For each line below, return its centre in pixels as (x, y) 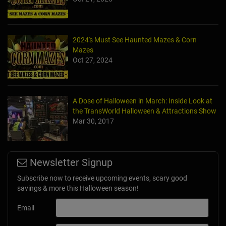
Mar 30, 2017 (93, 121)
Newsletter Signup (70, 162)
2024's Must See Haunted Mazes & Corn (135, 40)
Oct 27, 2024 (93, 60)
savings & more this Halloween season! (78, 188)
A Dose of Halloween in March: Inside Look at (143, 101)
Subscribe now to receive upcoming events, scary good (102, 178)
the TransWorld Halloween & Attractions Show (145, 111)
